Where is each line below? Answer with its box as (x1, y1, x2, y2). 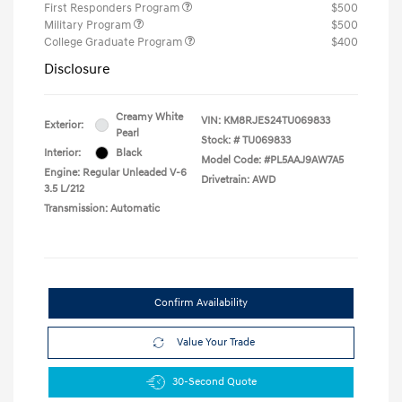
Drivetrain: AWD (201, 172, 275, 187)
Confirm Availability (154, 295, 248, 310)
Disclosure (44, 59, 110, 78)
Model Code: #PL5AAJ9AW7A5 (201, 153, 344, 167)
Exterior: (44, 118, 83, 132)
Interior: (44, 145, 81, 160)
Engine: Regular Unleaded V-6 (44, 165, 187, 179)
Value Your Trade (177, 335, 255, 349)
